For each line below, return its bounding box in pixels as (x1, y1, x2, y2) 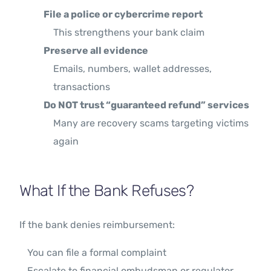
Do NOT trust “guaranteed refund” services (44, 99, 250, 111)
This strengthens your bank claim (53, 27, 205, 39)
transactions (53, 81, 111, 93)
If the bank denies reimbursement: (19, 219, 175, 231)
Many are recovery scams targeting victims (53, 117, 249, 129)
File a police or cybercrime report (44, 8, 203, 21)
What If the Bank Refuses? (19, 181, 194, 201)
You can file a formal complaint (27, 247, 167, 259)
